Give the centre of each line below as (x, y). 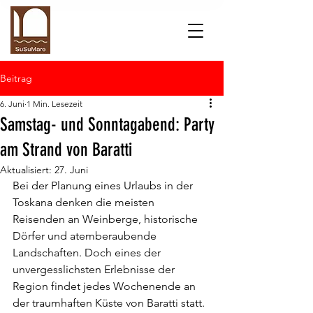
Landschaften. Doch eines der (88, 253)
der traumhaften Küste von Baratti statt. (109, 303)
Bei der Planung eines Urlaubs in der (104, 185)
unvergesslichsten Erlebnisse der (95, 269)
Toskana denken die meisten (85, 202)
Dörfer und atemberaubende (86, 236)
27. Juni (71, 170)
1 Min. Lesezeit (54, 104)
